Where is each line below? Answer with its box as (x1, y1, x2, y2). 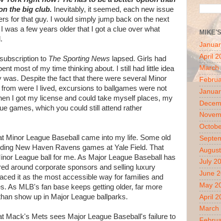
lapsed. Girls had (110, 55, 166, 63)
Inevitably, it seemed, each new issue (52, 5, 174, 13)
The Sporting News (48, 55, 110, 63)
